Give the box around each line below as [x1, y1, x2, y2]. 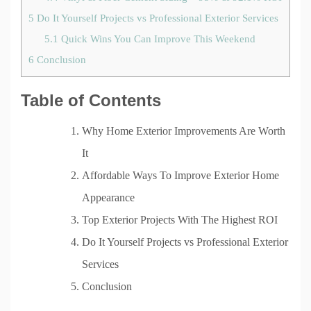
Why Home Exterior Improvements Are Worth [82, 124, 285, 137]
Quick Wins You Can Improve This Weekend [58, 32, 255, 44]
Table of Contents [21, 90, 161, 110]
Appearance [82, 191, 135, 203]
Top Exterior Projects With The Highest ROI [82, 213, 278, 226]
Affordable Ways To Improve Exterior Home [82, 169, 279, 181]
